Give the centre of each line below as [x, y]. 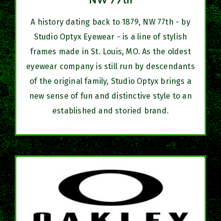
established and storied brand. [110, 110]
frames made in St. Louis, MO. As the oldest [110, 51]
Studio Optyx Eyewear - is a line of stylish [110, 37]
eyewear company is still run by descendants [110, 66]
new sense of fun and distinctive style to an [110, 96]
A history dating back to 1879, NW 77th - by [110, 22]
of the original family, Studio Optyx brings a [110, 81]
